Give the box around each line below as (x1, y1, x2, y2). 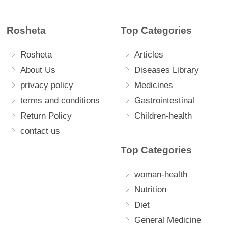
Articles (134, 50, 163, 60)
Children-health (134, 111, 192, 121)
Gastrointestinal (134, 96, 194, 105)
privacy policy (20, 80, 73, 90)
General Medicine (134, 215, 201, 225)
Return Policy (20, 111, 72, 121)
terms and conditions (20, 96, 100, 105)
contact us (20, 126, 60, 136)
